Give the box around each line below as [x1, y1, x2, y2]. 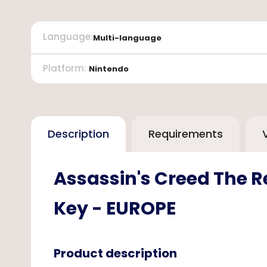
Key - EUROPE [54, 196, 176, 222]
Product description [54, 245, 177, 262]
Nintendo [89, 63, 129, 75]
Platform [43, 62, 84, 75]
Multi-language [93, 32, 162, 44]
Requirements [148, 126, 223, 142]
